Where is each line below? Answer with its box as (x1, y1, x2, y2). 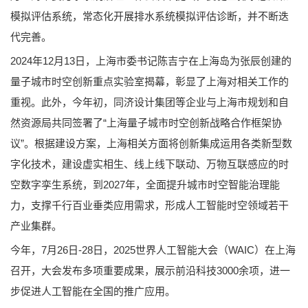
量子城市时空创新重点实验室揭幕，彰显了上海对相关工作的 (10, 76, 289, 88)
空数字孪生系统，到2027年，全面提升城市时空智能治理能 (10, 179, 280, 191)
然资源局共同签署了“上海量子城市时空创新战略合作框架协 (10, 117, 282, 129)
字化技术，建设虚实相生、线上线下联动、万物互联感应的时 (10, 158, 289, 170)
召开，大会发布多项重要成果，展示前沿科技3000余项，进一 (10, 265, 290, 277)
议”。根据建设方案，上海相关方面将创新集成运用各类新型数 (10, 137, 292, 150)
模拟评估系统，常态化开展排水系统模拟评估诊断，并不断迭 (10, 10, 289, 23)
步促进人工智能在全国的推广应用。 (10, 285, 175, 298)
